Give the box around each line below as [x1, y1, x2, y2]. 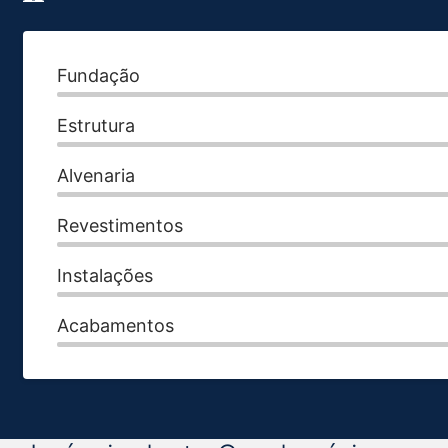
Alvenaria [57, 165, 135, 186]
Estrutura [57, 115, 135, 136]
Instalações [57, 265, 153, 286]
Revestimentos [57, 215, 183, 236]
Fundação [57, 65, 140, 86]
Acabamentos [57, 315, 174, 336]
